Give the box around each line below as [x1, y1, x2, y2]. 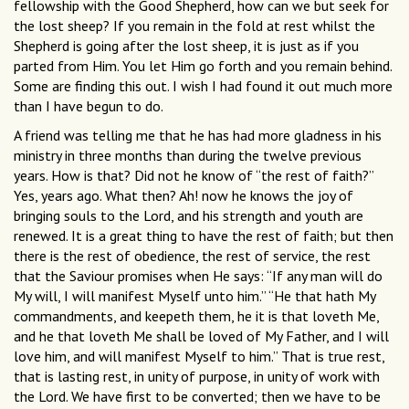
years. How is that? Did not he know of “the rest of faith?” [14, 166, 373, 185]
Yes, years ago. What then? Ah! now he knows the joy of [14, 186, 353, 205]
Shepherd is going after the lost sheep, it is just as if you [14, 37, 359, 56]
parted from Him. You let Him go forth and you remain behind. [14, 57, 392, 76]
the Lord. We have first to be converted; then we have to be [14, 387, 381, 406]
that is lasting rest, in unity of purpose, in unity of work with [14, 367, 380, 386]
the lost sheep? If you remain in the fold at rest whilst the [14, 16, 375, 36]
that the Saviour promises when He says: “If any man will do [14, 267, 383, 286]
